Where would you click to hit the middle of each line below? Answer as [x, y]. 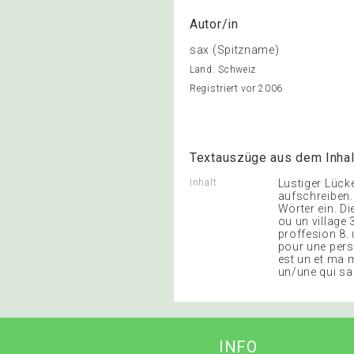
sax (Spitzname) [235, 50]
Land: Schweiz [223, 70]
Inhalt [203, 183]
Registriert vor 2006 [236, 88]
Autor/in [214, 24]
